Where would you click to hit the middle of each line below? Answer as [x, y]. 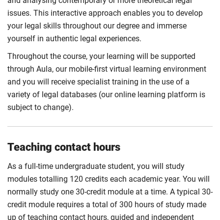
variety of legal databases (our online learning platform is [106, 95]
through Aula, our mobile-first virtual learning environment [107, 69]
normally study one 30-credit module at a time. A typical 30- [110, 192]
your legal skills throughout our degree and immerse [97, 26]
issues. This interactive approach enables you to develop [105, 13]
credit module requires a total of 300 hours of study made [107, 205]
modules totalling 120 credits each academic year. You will [109, 179]
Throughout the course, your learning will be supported [101, 56]
